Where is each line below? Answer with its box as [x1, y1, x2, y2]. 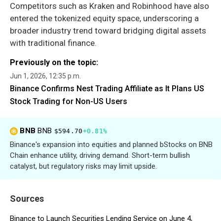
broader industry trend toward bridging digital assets [10, 25, 206, 36]
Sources [10, 193, 44, 204]
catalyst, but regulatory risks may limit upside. [10, 161, 157, 171]
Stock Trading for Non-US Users [10, 96, 127, 106]
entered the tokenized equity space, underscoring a [10, 13, 199, 23]
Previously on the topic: [10, 57, 98, 67]
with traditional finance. [10, 37, 97, 48]
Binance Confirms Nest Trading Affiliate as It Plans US [10, 83, 204, 93]
